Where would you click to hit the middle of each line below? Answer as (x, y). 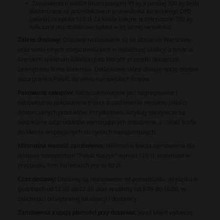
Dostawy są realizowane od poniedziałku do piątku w (127, 179)
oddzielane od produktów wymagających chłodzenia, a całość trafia (107, 122)
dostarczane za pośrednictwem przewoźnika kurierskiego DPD (110, 11)
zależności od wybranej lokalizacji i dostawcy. (78, 198)
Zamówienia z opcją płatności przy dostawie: (77, 212)
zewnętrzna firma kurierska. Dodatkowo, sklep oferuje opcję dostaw (108, 69)
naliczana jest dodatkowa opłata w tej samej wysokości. (101, 27)
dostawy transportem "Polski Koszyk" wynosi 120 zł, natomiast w (104, 155)
